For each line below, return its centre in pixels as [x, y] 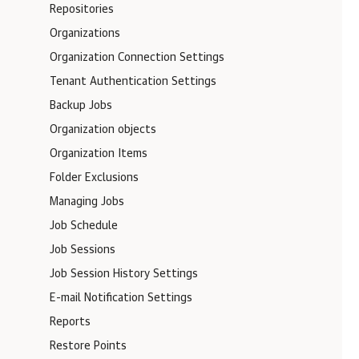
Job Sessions [83, 250]
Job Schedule [84, 226]
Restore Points [88, 346]
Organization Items [99, 154]
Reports [70, 322]
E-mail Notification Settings [121, 298]
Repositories [82, 10]
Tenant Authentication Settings [133, 82]
